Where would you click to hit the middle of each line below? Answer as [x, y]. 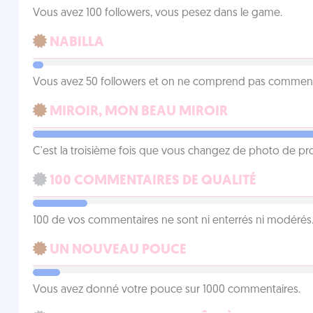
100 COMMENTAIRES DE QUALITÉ [151, 181]
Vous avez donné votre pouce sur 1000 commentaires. [166, 290]
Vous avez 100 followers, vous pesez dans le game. [157, 13]
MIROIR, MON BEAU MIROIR [137, 112]
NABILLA [75, 43]
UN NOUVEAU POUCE [116, 250]
